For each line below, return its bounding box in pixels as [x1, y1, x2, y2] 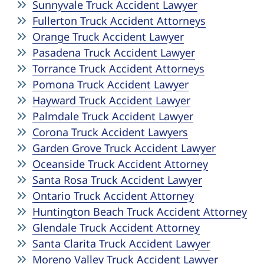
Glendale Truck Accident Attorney [32, 220, 200, 235]
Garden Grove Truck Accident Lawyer [32, 141, 216, 155]
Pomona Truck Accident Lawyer [32, 77, 189, 91]
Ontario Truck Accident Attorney [32, 189, 194, 203]
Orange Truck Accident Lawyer [32, 29, 184, 44]
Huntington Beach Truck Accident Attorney [32, 204, 247, 219]
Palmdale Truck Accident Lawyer [32, 109, 193, 123]
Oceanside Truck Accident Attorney [32, 157, 208, 171]
